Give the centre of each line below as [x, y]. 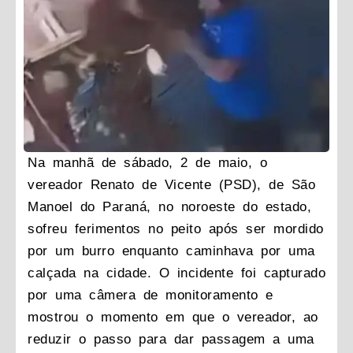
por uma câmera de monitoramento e [150, 295]
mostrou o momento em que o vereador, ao [173, 318]
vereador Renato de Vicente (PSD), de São [171, 185]
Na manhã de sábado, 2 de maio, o [147, 163]
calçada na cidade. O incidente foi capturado [176, 273]
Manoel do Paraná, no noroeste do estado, [169, 207]
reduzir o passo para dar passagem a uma [171, 340]
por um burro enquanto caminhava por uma [171, 251]
